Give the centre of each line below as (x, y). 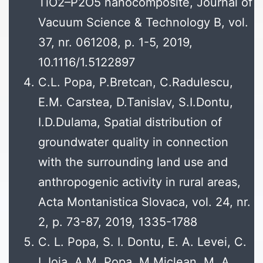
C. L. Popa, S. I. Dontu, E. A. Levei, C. (142, 242)
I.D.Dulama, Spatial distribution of (130, 122)
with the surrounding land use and (133, 162)
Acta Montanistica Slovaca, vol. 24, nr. (144, 202)
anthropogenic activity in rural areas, (139, 182)
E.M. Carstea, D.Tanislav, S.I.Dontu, (136, 102)
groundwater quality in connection (133, 142)
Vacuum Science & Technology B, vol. (143, 23)
